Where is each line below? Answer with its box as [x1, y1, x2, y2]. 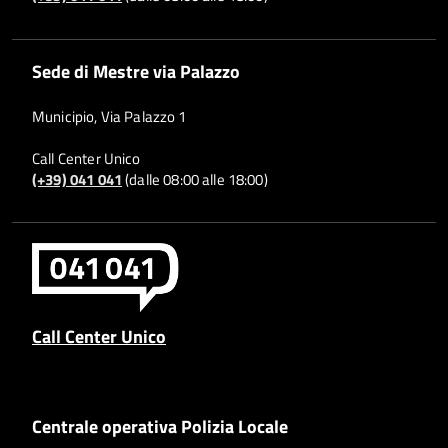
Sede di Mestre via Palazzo [32, 56, 240, 85]
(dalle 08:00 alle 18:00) [121, 167, 268, 191]
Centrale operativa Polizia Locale [32, 411, 288, 440]
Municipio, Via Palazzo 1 [32, 104, 187, 128]
